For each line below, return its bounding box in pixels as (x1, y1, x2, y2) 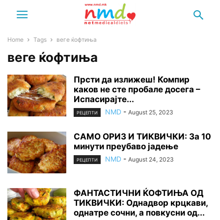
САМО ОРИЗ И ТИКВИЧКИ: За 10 (74, 132, 211, 142)
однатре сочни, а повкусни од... (74, 208, 205, 218)
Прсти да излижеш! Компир (74, 75, 190, 84)
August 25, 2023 (128, 109, 173, 116)
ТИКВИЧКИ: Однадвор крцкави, (74, 198, 208, 208)
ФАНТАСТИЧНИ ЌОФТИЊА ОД (74, 188, 203, 198)
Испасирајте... (74, 94, 134, 104)
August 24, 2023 (128, 156, 174, 164)
